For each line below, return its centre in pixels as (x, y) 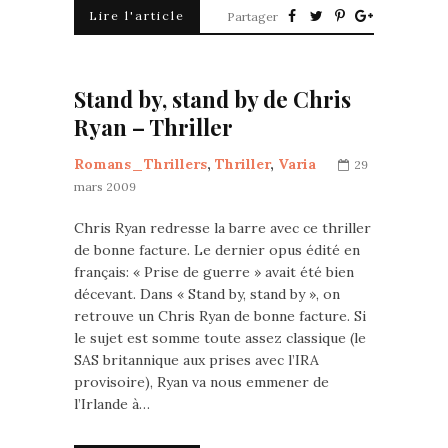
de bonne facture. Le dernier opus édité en (217, 250)
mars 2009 (105, 186)
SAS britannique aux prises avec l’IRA (196, 360)
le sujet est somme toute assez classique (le (220, 338)
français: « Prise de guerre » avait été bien (214, 272)
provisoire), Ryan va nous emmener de (201, 382)
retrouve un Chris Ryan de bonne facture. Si (220, 316)
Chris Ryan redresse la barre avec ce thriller (222, 228)
